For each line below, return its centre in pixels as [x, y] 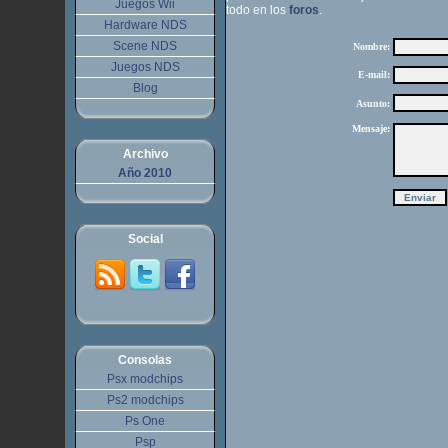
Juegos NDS [145, 67]
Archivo [145, 154]
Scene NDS [145, 46]
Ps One [145, 421]
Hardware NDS [145, 25]
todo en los [257, 10]
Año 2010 [145, 173]
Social [145, 239]
